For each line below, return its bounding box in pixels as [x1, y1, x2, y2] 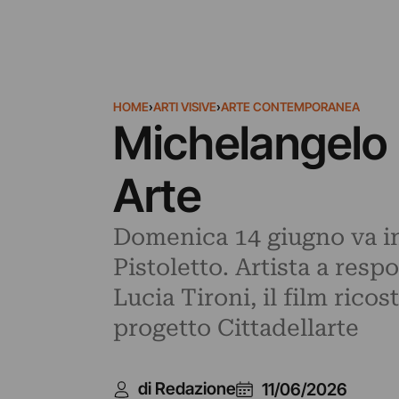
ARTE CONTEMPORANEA [220, 100, 360, 114]
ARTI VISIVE [152, 100, 216, 114]
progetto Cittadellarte [112, 313, 359, 341]
